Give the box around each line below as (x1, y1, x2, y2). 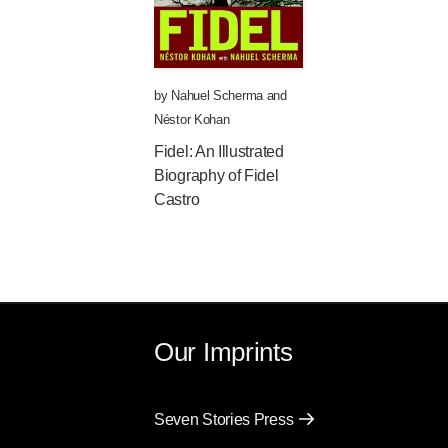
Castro (154, 191, 200, 209)
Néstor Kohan (154, 112, 230, 128)
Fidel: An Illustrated (154, 143, 284, 161)
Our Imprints (154, 337, 293, 368)
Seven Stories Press (154, 411, 294, 429)
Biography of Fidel (154, 167, 279, 185)
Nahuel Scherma (171, 88, 263, 104)
